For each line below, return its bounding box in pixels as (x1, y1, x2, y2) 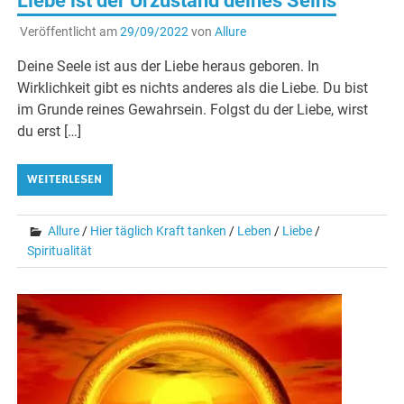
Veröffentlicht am (19, 24, 120, 40)
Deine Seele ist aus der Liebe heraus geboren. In (17, 58, 320, 76)
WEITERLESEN (27, 171, 103, 188)
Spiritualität (27, 243, 93, 259)
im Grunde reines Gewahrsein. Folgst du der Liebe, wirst (17, 101, 369, 119)
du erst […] (17, 123, 82, 141)
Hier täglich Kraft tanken (90, 224, 227, 239)
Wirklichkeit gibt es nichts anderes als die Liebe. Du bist (17, 79, 369, 97)
